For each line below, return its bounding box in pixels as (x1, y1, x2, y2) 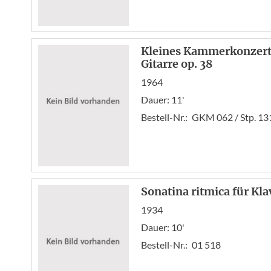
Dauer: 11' (141, 94, 184, 105)
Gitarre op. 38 (141, 57, 213, 71)
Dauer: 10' (141, 221, 184, 233)
